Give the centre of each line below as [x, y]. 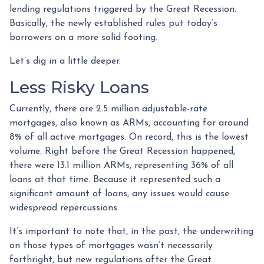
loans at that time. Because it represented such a [115, 179]
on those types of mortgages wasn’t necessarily [111, 245]
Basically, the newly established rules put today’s [113, 23]
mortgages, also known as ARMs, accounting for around [129, 123]
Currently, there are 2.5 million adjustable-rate [108, 109]
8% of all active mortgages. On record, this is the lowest [129, 137]
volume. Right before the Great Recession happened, [122, 151]
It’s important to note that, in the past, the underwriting [131, 231]
